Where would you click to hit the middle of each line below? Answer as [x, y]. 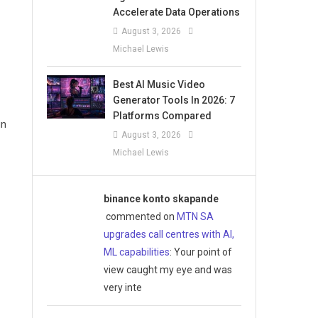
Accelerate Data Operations [177, 12]
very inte [122, 287]
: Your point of [201, 252]
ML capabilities [136, 252]
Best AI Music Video [159, 84]
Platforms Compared [163, 115]
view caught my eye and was [168, 269]
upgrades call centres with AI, [169, 234]
